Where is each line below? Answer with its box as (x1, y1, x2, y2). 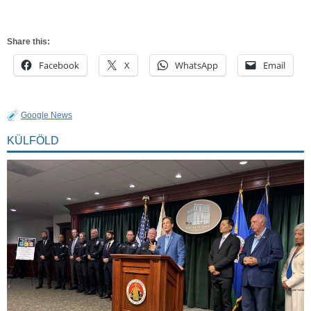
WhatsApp (175, 58, 218, 72)
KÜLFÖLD (7, 134, 59, 146)
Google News (21, 110, 72, 120)
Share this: (7, 36, 50, 47)
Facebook (39, 58, 79, 72)
